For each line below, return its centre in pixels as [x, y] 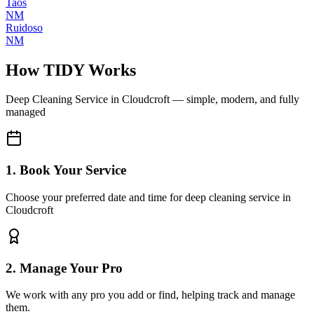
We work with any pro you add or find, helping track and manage [150, 295]
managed [26, 112]
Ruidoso [24, 27]
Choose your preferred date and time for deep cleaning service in [148, 197]
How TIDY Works [71, 70]
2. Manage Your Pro [64, 268]
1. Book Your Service [66, 170]
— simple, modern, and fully [234, 100]
